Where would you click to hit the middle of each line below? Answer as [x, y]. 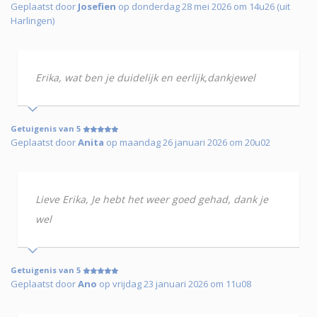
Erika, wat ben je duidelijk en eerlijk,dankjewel [145, 78]
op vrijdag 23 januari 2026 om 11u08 [174, 284]
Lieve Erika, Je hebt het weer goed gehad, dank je [152, 200]
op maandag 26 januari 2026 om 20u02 [187, 143]
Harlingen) [33, 21]
